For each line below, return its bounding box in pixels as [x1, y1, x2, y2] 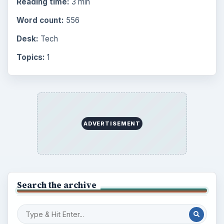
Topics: [16, 52, 45, 62]
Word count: [16, 15, 64, 25]
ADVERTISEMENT [83, 120, 141, 127]
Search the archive [16, 179, 96, 191]
